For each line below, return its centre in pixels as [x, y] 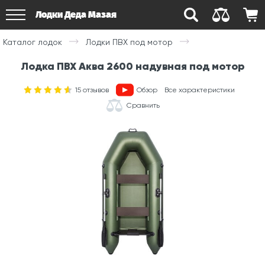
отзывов [95, 90]
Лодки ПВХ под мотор [129, 42]
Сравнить [143, 105]
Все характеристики [199, 90]
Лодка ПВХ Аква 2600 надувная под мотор [132, 66]
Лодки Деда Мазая [76, 14]
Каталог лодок [33, 42]
